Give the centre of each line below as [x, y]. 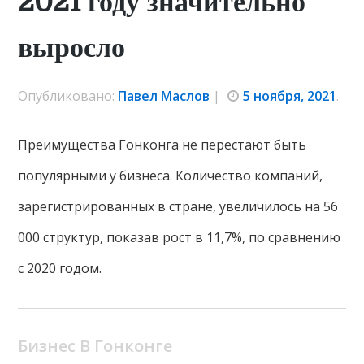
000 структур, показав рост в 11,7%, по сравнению [180, 237]
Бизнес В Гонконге [95, 346]
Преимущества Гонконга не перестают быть [162, 145]
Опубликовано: [68, 96]
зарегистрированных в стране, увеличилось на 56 [178, 206]
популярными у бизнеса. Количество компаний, [171, 175]
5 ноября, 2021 [290, 96]
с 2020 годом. [60, 268]
